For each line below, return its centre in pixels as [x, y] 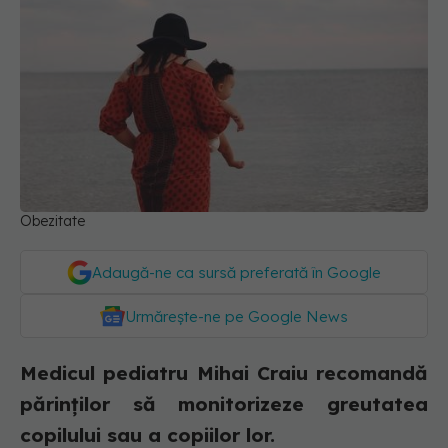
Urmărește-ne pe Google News [236, 317]
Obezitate [52, 221]
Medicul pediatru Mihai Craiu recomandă [224, 373]
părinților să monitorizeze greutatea [224, 404]
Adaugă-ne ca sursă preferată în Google [236, 273]
